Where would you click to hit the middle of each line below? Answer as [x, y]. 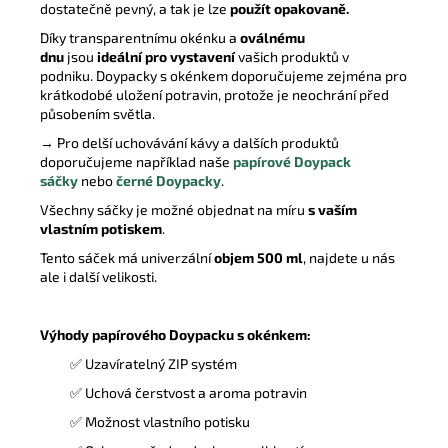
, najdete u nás [349, 257]
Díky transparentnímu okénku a [140, 37]
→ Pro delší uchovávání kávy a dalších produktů [189, 142]
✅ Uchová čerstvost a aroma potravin [188, 392]
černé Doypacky [168, 180]
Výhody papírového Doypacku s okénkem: [175, 334]
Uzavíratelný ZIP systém [161, 363]
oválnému [272, 37]
